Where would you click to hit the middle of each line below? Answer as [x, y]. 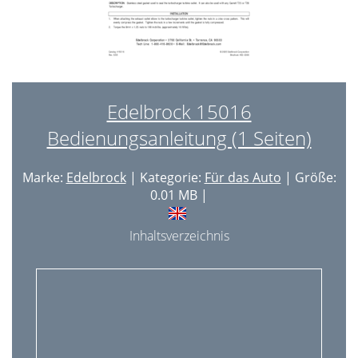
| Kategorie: [165, 177]
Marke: [44, 177]
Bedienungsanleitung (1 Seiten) [179, 138]
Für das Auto [243, 177]
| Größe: [308, 177]
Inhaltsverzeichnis [179, 236]
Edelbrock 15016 [179, 111]
